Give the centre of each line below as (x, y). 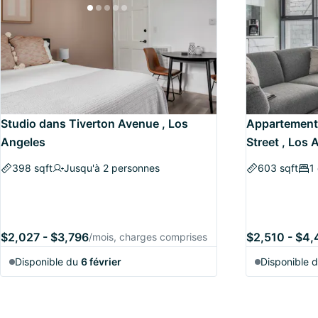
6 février (101, 262)
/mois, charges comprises (148, 237)
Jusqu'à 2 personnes (112, 168)
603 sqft (278, 168)
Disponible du (48, 262)
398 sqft (32, 168)
